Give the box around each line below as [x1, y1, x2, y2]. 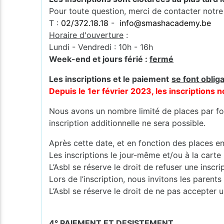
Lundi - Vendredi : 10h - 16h [49, 41, 153, 52]
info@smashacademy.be [119, 17, 211, 28]
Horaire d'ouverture [49, 29, 124, 40]
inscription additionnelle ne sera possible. [49, 117, 206, 128]
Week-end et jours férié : [49, 53, 150, 64]
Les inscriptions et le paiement [49, 73, 169, 84]
